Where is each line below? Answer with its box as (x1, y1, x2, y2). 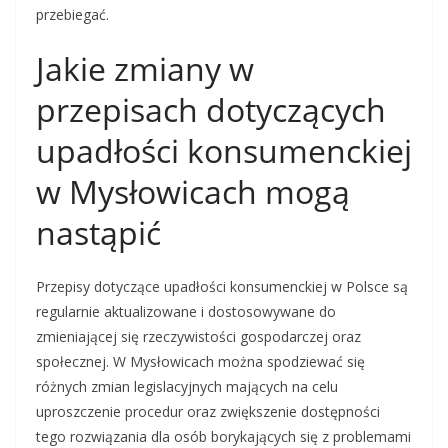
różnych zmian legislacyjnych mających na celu (36, 377, 338, 397)
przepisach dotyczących (36, 88, 386, 132)
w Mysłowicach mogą (36, 170, 350, 214)
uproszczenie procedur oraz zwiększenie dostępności (36, 402, 380, 422)
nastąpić (36, 211, 161, 255)
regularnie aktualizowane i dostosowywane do (36, 302, 336, 322)
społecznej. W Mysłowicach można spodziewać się (36, 352, 365, 372)
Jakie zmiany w (36, 47, 254, 91)
